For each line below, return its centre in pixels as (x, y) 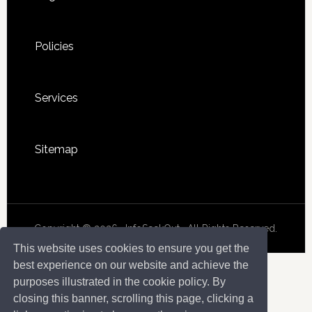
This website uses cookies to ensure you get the (132, 248)
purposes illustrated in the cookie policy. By (120, 281)
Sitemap (56, 149)
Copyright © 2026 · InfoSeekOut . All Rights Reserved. (156, 228)
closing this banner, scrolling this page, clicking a (134, 298)
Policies (54, 46)
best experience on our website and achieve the (131, 265)
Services (56, 97)
